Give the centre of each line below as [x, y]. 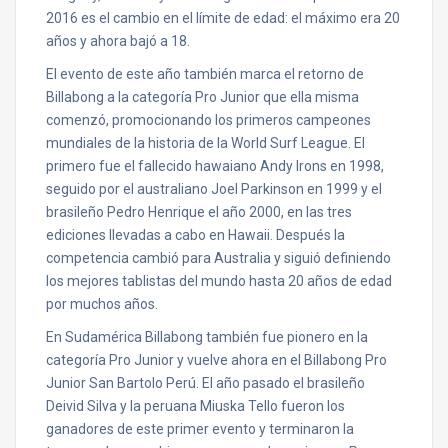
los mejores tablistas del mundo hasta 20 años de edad [219, 281]
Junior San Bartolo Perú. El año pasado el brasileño [205, 383]
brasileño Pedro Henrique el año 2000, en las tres [199, 212]
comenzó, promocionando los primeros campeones [208, 120]
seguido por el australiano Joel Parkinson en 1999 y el [214, 189]
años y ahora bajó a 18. [118, 41]
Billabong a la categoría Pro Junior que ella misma [202, 97]
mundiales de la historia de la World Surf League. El [205, 143]
